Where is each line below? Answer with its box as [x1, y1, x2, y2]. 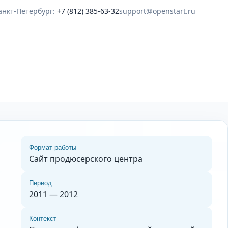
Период [28, 179, 52, 187]
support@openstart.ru [119, 6, 195, 16]
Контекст [28, 215, 56, 222]
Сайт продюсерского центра [28, 153, 142, 164]
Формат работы [28, 144, 76, 151]
